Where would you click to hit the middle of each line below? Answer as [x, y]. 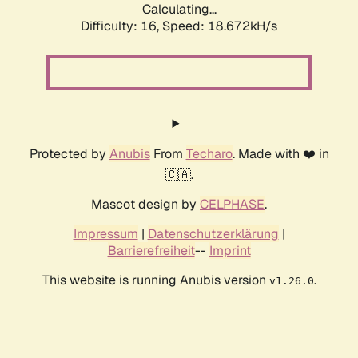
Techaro [209, 154]
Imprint [230, 251]
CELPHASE [232, 205]
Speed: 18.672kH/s [220, 26]
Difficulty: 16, [121, 26]
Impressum [105, 234]
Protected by [69, 154]
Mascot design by [145, 205]
